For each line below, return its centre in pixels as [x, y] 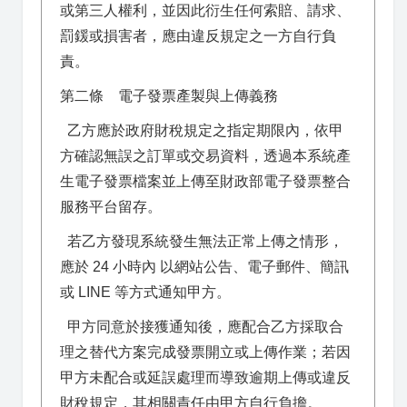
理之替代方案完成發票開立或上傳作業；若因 [205, 352]
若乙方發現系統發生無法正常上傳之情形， [202, 241]
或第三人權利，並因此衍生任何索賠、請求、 [205, 10]
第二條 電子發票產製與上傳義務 [169, 96]
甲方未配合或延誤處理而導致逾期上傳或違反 [205, 377]
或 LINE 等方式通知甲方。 [145, 292]
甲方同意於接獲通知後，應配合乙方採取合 [202, 327]
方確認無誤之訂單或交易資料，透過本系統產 [205, 156]
